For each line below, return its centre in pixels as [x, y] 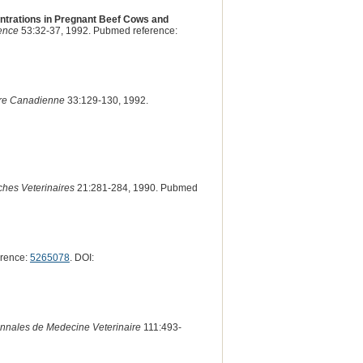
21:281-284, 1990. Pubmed [136, 188]
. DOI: [81, 257]
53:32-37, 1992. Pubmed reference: [98, 30]
